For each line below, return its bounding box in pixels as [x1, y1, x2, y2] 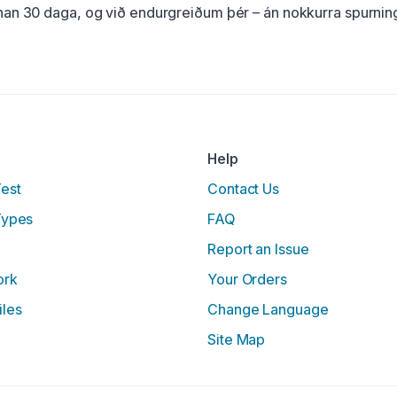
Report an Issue [207, 240, 309, 259]
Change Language [207, 300, 329, 319]
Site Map [207, 331, 266, 349]
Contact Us [207, 180, 279, 198]
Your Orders [207, 270, 287, 289]
